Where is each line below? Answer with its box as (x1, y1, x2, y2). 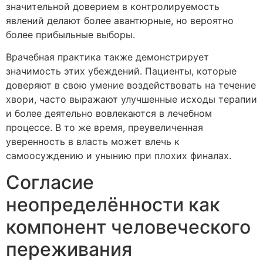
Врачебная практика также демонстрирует (6, 51, 209, 63)
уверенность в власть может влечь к (6, 136, 180, 148)
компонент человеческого (6, 215, 251, 238)
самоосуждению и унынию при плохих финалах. (6, 150, 231, 162)
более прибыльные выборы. (6, 28, 135, 41)
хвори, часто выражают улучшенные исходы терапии (6, 93, 257, 106)
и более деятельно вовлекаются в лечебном (6, 107, 212, 120)
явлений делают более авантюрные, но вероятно (6, 14, 234, 26)
